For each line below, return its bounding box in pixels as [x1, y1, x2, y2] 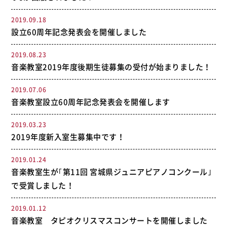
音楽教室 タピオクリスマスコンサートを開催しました [11, 215, 208, 226]
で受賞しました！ [11, 180, 74, 191]
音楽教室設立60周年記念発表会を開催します [11, 96, 170, 107]
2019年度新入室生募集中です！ [11, 131, 125, 142]
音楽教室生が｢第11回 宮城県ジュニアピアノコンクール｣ [11, 166, 212, 177]
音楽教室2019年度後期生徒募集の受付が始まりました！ [11, 61, 211, 72]
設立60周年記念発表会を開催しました [11, 26, 147, 37]
